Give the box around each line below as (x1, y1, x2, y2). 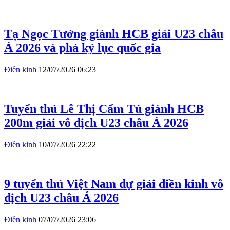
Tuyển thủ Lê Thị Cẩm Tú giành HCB (4, 102, 204, 116)
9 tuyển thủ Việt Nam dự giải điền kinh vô (4, 177, 223, 190)
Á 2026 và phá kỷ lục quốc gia (4, 41, 161, 55)
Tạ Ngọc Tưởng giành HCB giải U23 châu (4, 27, 223, 41)
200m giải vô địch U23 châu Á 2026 (4, 116, 188, 130)
